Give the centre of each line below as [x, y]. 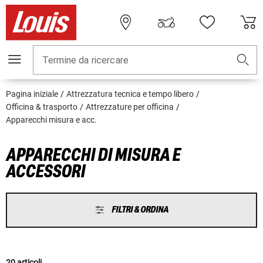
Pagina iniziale [32, 94]
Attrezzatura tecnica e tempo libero [130, 94]
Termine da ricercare [85, 60]
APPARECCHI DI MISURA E [93, 155]
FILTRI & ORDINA [140, 210]
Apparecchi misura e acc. [51, 120]
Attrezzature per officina [130, 107]
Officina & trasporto [42, 107]
